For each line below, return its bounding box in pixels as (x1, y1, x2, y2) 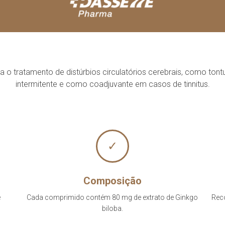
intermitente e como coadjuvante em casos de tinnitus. (15, 79, 210, 89)
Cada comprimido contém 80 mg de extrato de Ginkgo (27, 193, 198, 201)
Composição (83, 175, 142, 187)
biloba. (101, 204, 123, 212)
